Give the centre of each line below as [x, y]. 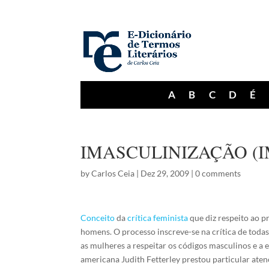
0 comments [218, 173]
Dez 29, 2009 [165, 173]
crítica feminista [158, 218]
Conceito [98, 218]
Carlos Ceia [113, 173]
